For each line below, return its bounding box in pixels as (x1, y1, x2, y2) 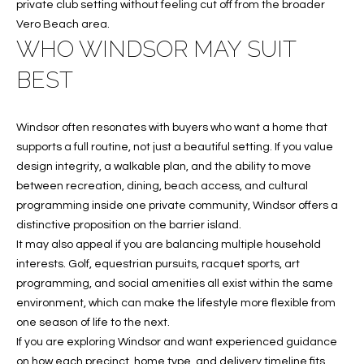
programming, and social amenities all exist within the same (16, 277, 333, 289)
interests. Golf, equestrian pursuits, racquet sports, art (16, 258, 300, 270)
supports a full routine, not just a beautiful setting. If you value (16, 141, 333, 153)
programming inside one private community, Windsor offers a (16, 199, 338, 211)
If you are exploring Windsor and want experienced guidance (16, 336, 337, 348)
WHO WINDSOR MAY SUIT (16, 36, 296, 63)
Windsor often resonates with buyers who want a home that (16, 121, 327, 133)
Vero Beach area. (16, 19, 110, 31)
